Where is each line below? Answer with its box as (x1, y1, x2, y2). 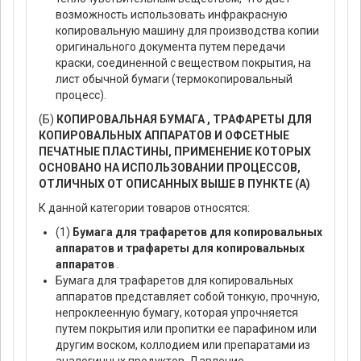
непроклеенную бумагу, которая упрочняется (56, 306, 298, 320)
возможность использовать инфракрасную (56, 8, 288, 22)
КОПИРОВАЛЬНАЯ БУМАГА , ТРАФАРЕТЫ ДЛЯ (56, 113, 312, 127)
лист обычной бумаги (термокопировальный (56, 73, 293, 86)
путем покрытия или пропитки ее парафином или (56, 322, 317, 336)
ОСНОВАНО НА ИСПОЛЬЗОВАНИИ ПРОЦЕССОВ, (39, 161, 301, 175)
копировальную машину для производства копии (56, 24, 319, 38)
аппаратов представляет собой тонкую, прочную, (56, 290, 320, 304)
